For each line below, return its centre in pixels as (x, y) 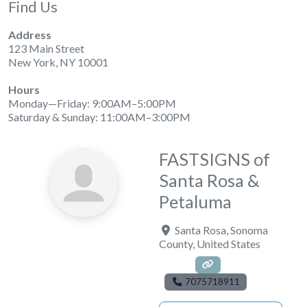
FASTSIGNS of (214, 159)
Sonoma (249, 230)
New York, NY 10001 (58, 62)
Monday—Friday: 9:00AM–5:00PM (92, 103)
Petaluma (195, 201)
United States (228, 244)
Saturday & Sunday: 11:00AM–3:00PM (99, 117)
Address (30, 35)
